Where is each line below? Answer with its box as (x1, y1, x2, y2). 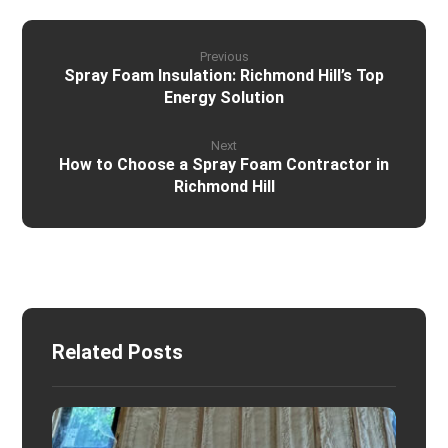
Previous (199, 49, 249, 65)
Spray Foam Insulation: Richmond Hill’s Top (64, 66, 384, 86)
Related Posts (52, 340, 184, 365)
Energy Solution (164, 88, 284, 108)
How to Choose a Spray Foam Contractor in (59, 155, 389, 175)
